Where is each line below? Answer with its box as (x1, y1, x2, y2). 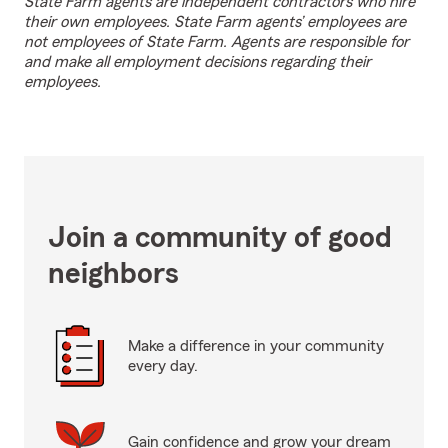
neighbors (48, 259, 179, 289)
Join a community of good (48, 223, 392, 253)
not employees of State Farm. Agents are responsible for (24, 34, 409, 50)
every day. (128, 358, 198, 374)
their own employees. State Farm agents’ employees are (24, 14, 406, 30)
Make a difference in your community (128, 338, 384, 354)
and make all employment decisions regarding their (24, 54, 371, 70)
